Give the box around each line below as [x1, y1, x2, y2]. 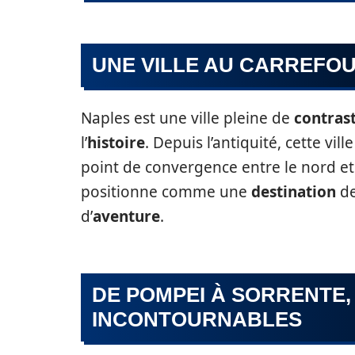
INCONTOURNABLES [92, 307, 302, 331]
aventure [93, 206, 160, 227]
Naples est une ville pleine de [81, 108, 294, 128]
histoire [87, 132, 145, 153]
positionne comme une [81, 181, 251, 202]
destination [251, 181, 336, 202]
